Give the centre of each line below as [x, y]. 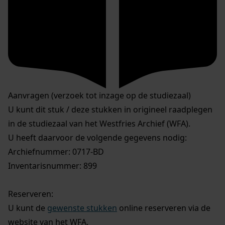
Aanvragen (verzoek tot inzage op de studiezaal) [99, 95]
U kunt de [28, 208]
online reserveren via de [164, 208]
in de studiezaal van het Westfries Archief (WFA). [99, 123]
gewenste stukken [82, 208]
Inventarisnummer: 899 [52, 165]
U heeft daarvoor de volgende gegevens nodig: [97, 137]
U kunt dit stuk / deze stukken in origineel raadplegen [110, 109]
